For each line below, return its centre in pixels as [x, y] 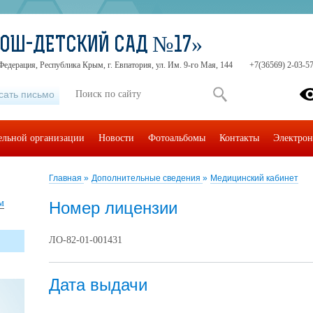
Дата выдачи [98, 285]
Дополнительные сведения [147, 178]
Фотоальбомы [177, 138]
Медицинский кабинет [254, 178]
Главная [66, 178]
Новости [116, 138]
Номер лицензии [113, 208]
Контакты [239, 138]
